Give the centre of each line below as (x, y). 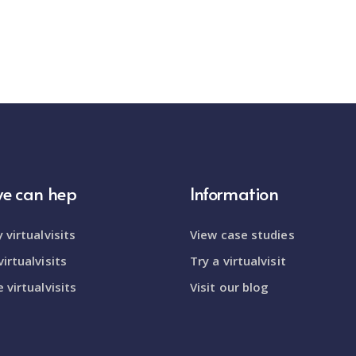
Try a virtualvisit (238, 260)
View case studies (242, 234)
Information (234, 193)
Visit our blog (230, 286)
